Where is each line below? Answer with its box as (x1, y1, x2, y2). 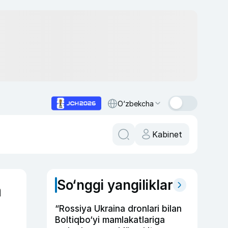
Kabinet (152, 129, 182, 139)
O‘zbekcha (118, 99, 154, 108)
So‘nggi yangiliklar (57, 177, 173, 193)
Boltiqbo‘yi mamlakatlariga (55, 215, 165, 225)
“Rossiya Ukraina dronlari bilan (55, 204, 182, 214)
